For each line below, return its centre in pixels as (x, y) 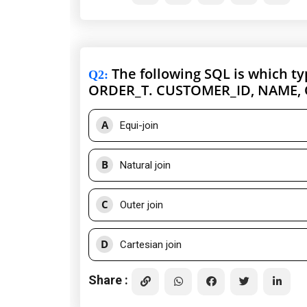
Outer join (142, 205)
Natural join (145, 165)
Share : (108, 280)
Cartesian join (151, 245)
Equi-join (139, 126)
